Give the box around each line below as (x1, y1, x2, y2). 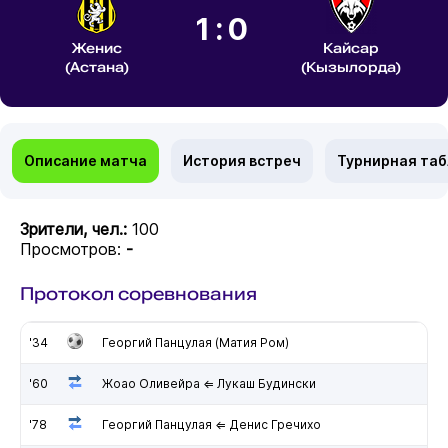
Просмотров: (19, 238, 126, 259)
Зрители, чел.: (19, 218, 132, 239)
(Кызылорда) (301, 59, 402, 75)
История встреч (183, 151, 301, 169)
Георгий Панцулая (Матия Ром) (101, 334, 289, 350)
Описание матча (24, 151, 147, 169)
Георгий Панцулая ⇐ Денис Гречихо (101, 416, 321, 432)
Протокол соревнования (19, 282, 257, 304)
